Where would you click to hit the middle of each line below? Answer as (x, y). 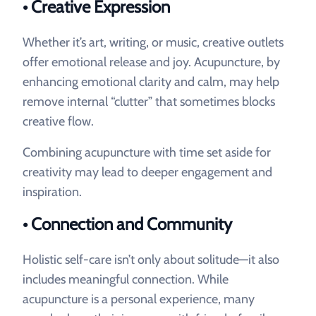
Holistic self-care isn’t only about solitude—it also (151, 260)
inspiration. (52, 192)
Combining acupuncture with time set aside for (147, 152)
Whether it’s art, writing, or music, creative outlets (153, 42)
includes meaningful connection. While (126, 279)
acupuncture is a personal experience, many (139, 299)
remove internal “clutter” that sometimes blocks (149, 102)
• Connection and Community (127, 224)
